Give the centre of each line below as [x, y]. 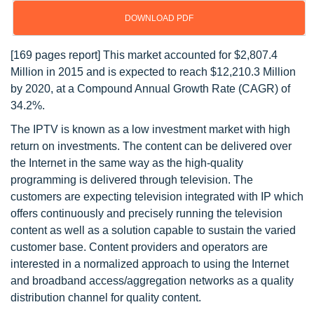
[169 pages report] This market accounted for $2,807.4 [144, 55]
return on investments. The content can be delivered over [151, 146]
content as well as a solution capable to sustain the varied [153, 230]
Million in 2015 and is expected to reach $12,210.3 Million [153, 72]
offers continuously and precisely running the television [146, 213]
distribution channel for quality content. [106, 298]
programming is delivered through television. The [132, 180]
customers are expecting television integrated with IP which [157, 197]
